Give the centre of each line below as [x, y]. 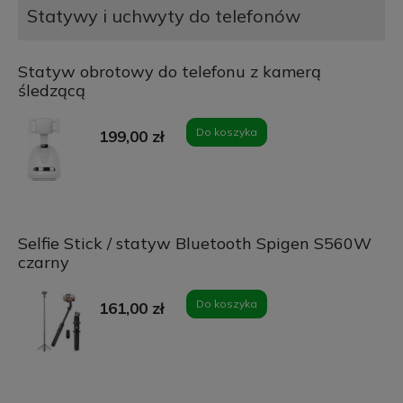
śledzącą [51, 91]
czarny [43, 263]
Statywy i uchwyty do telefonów [163, 16]
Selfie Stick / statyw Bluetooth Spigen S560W [194, 244]
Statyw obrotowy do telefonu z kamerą [169, 72]
